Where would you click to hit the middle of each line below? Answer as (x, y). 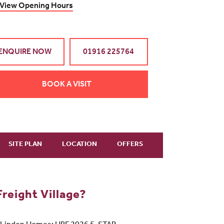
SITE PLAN (25, 145)
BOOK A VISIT (67, 85)
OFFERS (130, 145)
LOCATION (79, 145)
